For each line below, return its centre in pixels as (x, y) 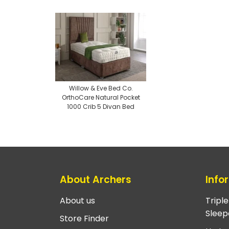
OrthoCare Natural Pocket (101, 98)
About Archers (96, 179)
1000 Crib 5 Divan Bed (101, 107)
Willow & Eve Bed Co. (101, 88)
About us (77, 201)
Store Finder (84, 219)
